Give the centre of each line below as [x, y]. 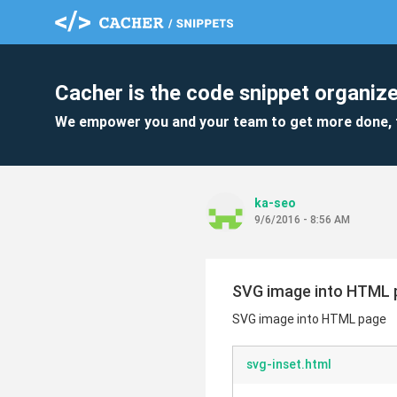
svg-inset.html [289, 364]
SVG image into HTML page [309, 319]
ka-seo [275, 203]
